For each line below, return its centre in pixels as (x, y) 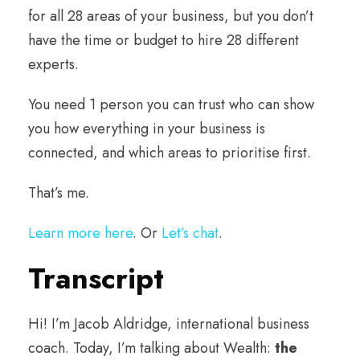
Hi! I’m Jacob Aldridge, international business (169, 323)
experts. (53, 64)
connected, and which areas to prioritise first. (170, 152)
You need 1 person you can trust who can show (171, 104)
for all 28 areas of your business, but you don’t (171, 16)
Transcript (96, 278)
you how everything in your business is (147, 128)
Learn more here (80, 233)
